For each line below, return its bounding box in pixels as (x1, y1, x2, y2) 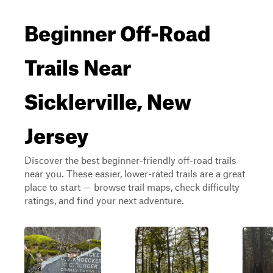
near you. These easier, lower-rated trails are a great (24, 168, 245, 179)
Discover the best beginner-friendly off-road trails (24, 154, 236, 166)
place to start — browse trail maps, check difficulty (24, 181, 239, 193)
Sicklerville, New (24, 80, 191, 115)
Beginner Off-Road (24, 12, 210, 46)
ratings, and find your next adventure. (24, 194, 184, 206)
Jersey (24, 115, 88, 149)
